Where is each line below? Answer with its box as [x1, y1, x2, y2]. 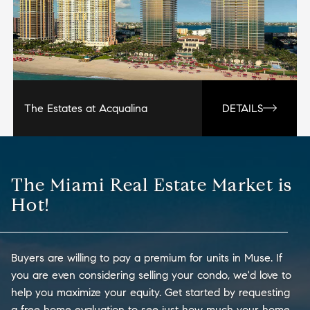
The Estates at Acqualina [24, 101, 147, 115]
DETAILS [222, 101, 264, 115]
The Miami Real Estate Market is [11, 173, 293, 196]
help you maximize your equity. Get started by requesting [11, 285, 290, 299]
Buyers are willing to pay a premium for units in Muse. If [11, 250, 282, 264]
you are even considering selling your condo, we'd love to [11, 268, 291, 282]
